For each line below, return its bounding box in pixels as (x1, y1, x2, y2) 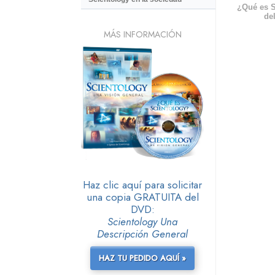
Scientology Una (107, 214, 177, 229)
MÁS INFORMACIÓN (103, 28, 182, 41)
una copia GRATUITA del (86, 189, 199, 204)
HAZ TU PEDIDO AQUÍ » (99, 252, 186, 264)
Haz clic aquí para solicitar (83, 177, 202, 192)
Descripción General (97, 226, 188, 241)
